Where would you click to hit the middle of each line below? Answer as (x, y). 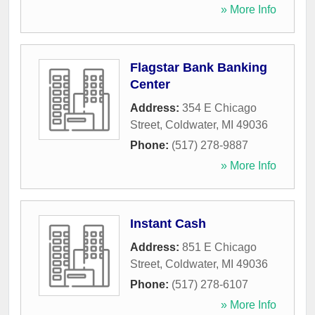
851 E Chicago (219, 247)
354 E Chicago (219, 108)
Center (150, 85)
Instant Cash (168, 224)
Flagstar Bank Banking (199, 68)
